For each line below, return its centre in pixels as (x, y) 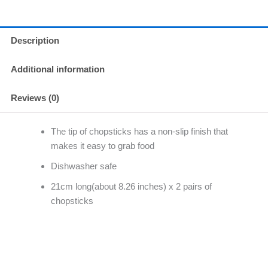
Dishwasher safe (84, 166)
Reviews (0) (35, 98)
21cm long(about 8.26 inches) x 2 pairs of (131, 187)
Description (35, 41)
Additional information (58, 69)
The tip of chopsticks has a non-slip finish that (139, 132)
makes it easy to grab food (103, 146)
